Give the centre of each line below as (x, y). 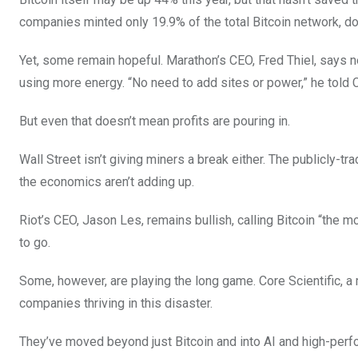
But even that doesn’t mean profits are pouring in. (155, 121)
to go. (35, 242)
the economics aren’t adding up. (107, 181)
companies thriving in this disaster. (116, 303)
